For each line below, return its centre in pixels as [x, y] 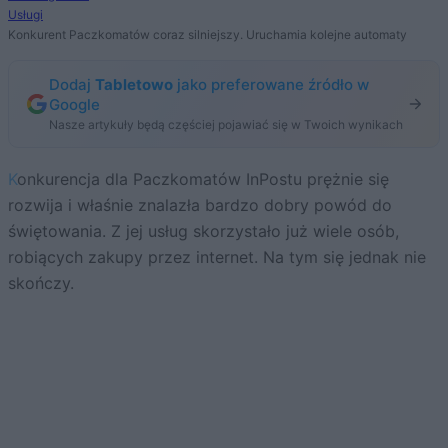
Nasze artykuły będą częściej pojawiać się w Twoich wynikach [226, 125]
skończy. [41, 283]
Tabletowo [134, 85]
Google [74, 105]
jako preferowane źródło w [271, 85]
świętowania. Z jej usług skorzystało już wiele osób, [203, 231]
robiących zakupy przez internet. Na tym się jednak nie [217, 257]
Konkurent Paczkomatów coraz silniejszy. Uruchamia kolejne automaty [207, 35]
